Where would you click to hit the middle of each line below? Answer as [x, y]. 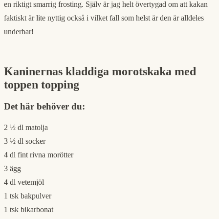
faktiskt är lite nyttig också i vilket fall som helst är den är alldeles [104, 18]
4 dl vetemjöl [24, 182]
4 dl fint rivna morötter [39, 155]
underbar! [19, 31]
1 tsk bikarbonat [29, 210]
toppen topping [42, 84]
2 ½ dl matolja [26, 128]
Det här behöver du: [44, 106]
